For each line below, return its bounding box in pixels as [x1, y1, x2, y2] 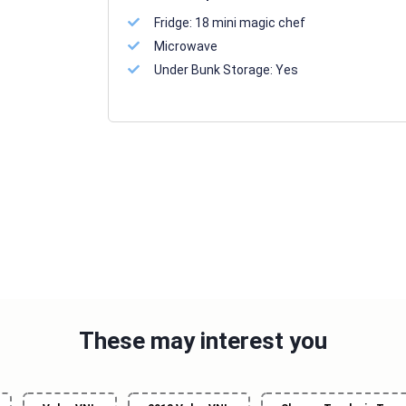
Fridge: [153, 15, 195, 30]
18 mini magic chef [194, 15, 305, 30]
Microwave [153, 39, 217, 53]
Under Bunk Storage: [153, 63, 275, 77]
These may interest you [79, 327, 327, 354]
